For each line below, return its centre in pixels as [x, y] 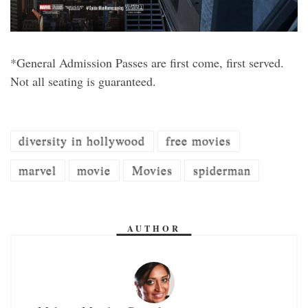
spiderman [222, 170]
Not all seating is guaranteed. [83, 81]
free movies [199, 141]
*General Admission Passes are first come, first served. [147, 62]
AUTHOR [154, 229]
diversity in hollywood [82, 141]
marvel [38, 170]
